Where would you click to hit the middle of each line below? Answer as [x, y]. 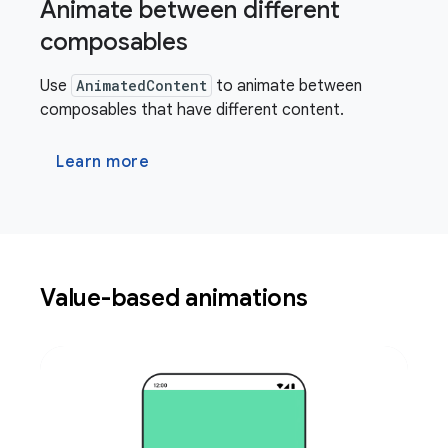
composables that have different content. [192, 110]
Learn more [102, 162]
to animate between [287, 86]
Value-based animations [177, 298]
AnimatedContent [141, 86]
